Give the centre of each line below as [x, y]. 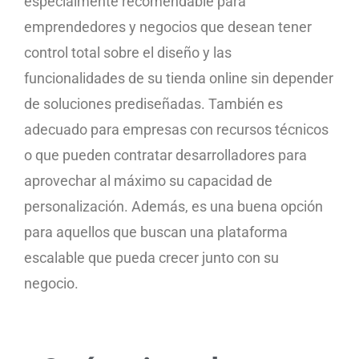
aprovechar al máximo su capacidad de [148, 180]
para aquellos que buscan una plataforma [156, 232]
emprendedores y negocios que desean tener [168, 26]
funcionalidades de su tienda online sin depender [179, 78]
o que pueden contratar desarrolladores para [165, 155]
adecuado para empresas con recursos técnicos [176, 129]
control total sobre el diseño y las [128, 52]
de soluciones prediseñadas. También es [153, 103]
